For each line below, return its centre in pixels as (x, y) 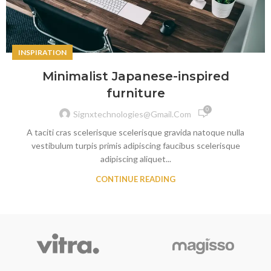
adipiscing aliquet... (135, 159)
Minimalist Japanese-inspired (135, 77)
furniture (135, 93)
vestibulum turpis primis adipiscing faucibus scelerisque (135, 146)
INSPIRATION (42, 53)
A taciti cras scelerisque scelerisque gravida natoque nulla (135, 132)
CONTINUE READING (135, 179)
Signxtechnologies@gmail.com (132, 114)
